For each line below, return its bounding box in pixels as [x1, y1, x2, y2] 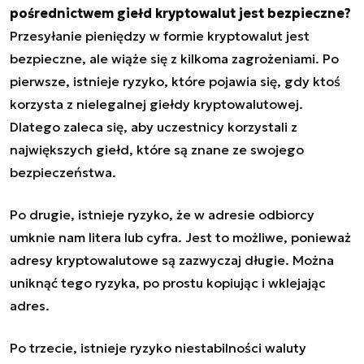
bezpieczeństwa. [10, 163, 116, 180]
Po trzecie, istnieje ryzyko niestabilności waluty [10, 339, 306, 356]
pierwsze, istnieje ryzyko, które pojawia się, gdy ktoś [10, 72, 340, 89]
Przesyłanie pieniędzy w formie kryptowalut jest [10, 27, 310, 44]
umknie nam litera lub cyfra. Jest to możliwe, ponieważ [10, 228, 351, 245]
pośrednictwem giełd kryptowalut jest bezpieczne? [10, 4, 351, 21]
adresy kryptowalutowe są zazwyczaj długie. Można [10, 251, 334, 268]
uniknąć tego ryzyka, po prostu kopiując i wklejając [10, 274, 326, 291]
